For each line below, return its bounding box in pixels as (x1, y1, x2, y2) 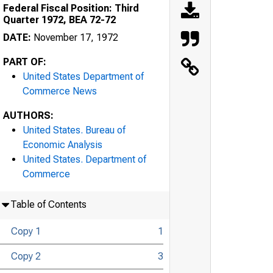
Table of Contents (10, 198, 87, 210)
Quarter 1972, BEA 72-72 (3, 13, 116, 26)
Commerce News (23, 85, 97, 97)
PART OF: (3, 55, 46, 68)
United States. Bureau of (23, 124, 126, 136)
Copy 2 (10, 250, 41, 262)
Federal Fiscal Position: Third (3, 2, 139, 14)
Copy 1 (10, 225, 41, 237)
